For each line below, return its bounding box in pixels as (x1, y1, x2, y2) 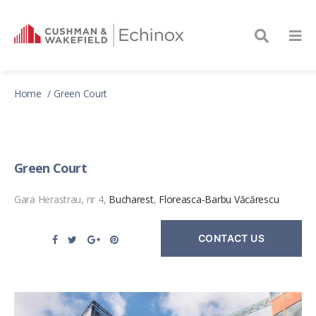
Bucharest (109, 193, 154, 206)
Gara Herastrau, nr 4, (14, 193, 109, 206)
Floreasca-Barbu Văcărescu (159, 193, 279, 206)
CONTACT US (197, 232, 265, 245)
